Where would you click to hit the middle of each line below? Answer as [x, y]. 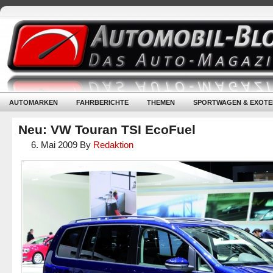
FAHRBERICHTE [102, 102]
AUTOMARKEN [34, 102]
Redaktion [113, 145]
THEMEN [161, 102]
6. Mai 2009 [54, 145]
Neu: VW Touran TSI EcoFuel [107, 129]
